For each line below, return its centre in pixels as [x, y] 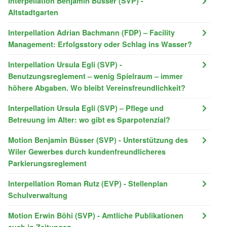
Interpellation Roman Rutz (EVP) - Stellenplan [88, 183]
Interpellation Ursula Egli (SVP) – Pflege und [86, 108]
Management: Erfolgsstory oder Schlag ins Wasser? [100, 44]
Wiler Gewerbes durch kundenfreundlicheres [87, 151]
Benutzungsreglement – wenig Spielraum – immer [96, 76]
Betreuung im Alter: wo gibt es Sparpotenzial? [89, 119]
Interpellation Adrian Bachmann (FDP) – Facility [91, 32]
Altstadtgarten [33, 12]
